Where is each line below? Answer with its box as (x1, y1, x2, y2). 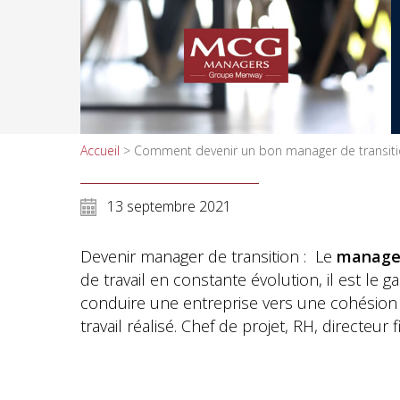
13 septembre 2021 (107, 196, 231, 216)
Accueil (80, 142, 120, 159)
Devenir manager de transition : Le (80, 246, 337, 267)
